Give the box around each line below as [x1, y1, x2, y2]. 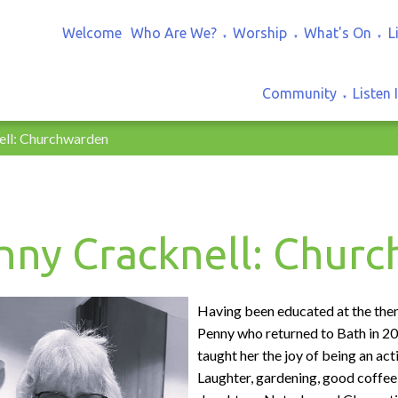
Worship [233, 24, 288, 41]
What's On [304, 24, 372, 41]
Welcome [62, 24, 123, 41]
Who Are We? [130, 24, 217, 41]
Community [261, 84, 337, 101]
